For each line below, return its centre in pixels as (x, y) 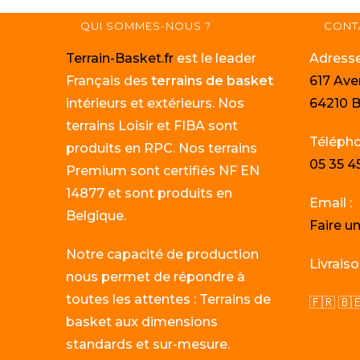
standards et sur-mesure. (148, 344)
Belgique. (96, 216)
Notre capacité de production (163, 254)
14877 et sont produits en (149, 193)
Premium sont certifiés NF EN (163, 171)
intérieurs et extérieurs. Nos (155, 103)
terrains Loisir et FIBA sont (152, 126)
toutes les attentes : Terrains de (169, 299)
